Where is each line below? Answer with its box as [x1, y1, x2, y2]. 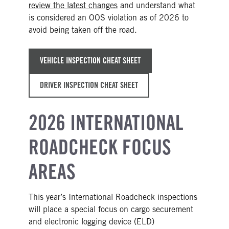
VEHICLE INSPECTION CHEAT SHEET [40, 55, 141, 65]
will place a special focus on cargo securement [29, 204, 193, 214]
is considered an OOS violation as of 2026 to [29, 12, 189, 22]
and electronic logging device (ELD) [29, 216, 154, 226]
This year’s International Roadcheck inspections [29, 192, 197, 202]
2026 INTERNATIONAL [29, 109, 184, 134]
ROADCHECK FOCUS [29, 134, 171, 159]
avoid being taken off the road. [29, 25, 137, 35]
